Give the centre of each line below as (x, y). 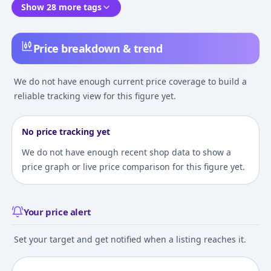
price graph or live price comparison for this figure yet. (133, 167)
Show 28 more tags (61, 7)
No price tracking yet (66, 132)
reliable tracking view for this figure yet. (95, 96)
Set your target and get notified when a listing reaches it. (130, 240)
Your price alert (57, 212)
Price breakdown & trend (98, 49)
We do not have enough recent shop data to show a (126, 152)
